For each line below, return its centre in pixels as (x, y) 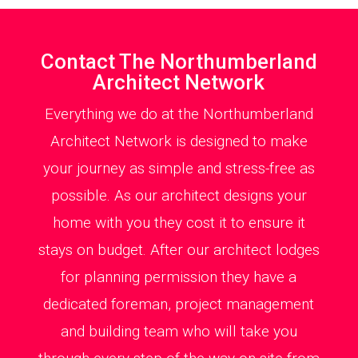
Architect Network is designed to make (179, 141)
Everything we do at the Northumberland (179, 113)
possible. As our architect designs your (179, 195)
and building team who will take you (179, 331)
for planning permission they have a (179, 276)
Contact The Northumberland (179, 61)
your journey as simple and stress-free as (179, 168)
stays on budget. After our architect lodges (179, 249)
